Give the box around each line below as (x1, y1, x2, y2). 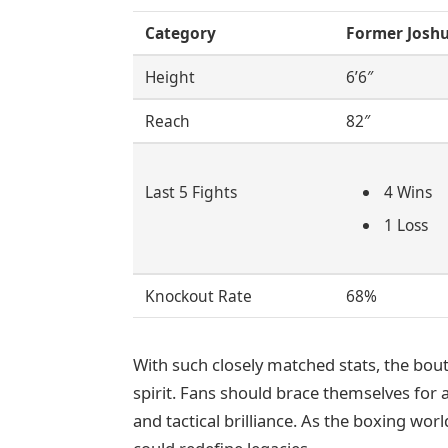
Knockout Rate (144, 284, 252, 307)
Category (144, 21, 216, 44)
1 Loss (383, 213, 428, 236)
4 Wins (383, 180, 432, 203)
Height (144, 65, 195, 88)
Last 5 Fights (144, 180, 237, 203)
